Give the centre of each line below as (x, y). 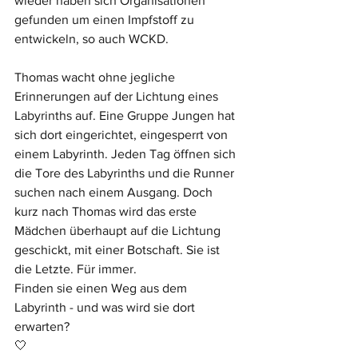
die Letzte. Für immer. (76, 268)
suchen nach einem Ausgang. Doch (115, 192)
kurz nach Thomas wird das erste (107, 211)
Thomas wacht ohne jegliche (96, 77)
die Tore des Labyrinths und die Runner (126, 173)
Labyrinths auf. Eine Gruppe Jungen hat (126, 115)
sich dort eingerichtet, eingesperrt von (123, 134)
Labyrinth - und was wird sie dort (106, 307)
